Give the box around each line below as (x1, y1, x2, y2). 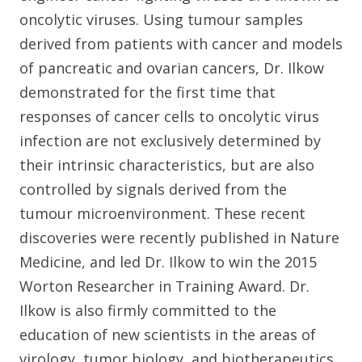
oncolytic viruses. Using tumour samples (19, 9, 303, 29)
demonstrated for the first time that (19, 82, 276, 102)
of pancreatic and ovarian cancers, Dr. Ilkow (19, 57, 324, 78)
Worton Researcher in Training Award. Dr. (19, 276, 309, 296)
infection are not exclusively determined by (19, 130, 321, 150)
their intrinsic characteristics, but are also (19, 154, 314, 175)
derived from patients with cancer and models (19, 33, 343, 53)
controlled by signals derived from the (19, 179, 287, 199)
